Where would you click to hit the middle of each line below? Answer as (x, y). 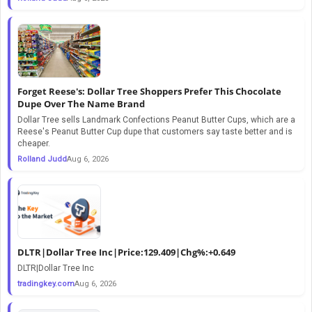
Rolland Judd (42, 159)
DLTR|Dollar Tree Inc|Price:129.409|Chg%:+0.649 (126, 252)
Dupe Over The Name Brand (81, 103)
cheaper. (34, 143)
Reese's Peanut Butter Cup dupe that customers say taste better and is (155, 131)
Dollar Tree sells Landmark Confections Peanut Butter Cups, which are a (156, 119)
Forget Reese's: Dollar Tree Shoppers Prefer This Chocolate (149, 91)
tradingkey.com (46, 283)
